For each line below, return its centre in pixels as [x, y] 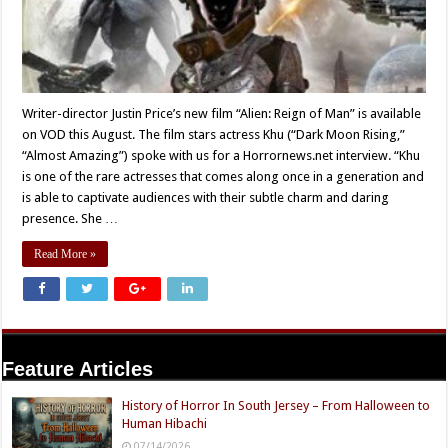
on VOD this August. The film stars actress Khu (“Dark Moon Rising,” [214, 134]
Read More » [65, 253]
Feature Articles [78, 368]
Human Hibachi [165, 423]
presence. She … [70, 218]
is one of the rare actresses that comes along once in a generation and [223, 176]
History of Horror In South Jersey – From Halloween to [276, 405]
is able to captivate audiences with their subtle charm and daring [206, 197]
